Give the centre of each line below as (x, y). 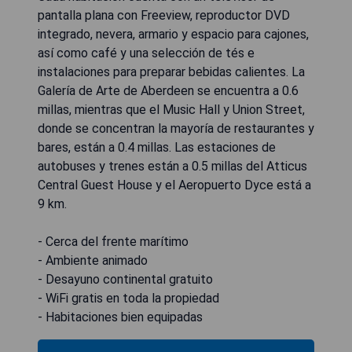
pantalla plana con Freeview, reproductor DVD (164, 15)
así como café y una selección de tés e (146, 53)
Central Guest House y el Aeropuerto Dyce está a (174, 185)
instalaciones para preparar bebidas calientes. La (171, 72)
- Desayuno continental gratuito (125, 279)
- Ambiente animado (93, 260)
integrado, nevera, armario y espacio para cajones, (173, 34)
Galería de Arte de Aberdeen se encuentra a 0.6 (168, 91)
